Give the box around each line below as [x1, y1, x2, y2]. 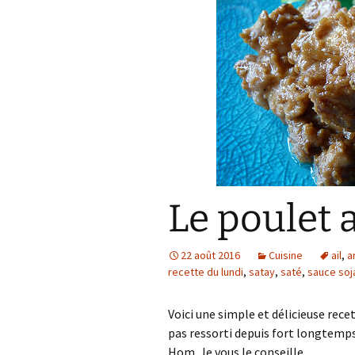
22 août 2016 [181, 248, 240, 262]
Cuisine [269, 248, 303, 262]
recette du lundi [168, 265, 243, 279]
